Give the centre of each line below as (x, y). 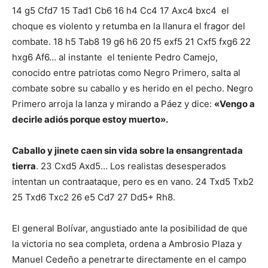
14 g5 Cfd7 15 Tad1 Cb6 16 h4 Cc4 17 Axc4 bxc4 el (121, 10)
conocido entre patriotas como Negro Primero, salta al (126, 72)
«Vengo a (234, 103)
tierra (24, 166)
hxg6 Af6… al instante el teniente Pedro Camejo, (115, 57)
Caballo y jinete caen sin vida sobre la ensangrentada (127, 150)
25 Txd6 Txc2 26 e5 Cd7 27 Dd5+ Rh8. (94, 197)
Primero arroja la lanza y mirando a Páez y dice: (113, 103)
